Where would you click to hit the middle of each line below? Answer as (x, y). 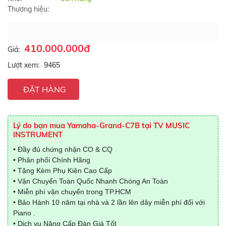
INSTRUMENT (38, 134)
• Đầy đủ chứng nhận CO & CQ (63, 149)
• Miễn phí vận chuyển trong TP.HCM (72, 192)
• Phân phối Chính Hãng (52, 160)
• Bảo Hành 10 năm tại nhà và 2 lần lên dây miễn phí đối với (109, 202)
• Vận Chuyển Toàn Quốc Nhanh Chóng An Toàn (91, 181)
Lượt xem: (23, 65)
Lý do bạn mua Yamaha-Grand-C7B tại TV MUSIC (101, 125)
